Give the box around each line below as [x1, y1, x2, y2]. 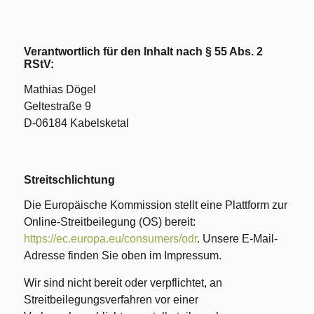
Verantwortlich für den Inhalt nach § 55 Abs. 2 [23, 46, 263, 57]
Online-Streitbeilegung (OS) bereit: [23, 216, 196, 228]
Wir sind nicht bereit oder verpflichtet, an [23, 277, 222, 289]
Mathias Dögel [23, 83, 96, 95]
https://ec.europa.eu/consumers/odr [23, 233, 197, 245]
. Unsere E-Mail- [196, 233, 278, 245]
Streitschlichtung [23, 174, 115, 186]
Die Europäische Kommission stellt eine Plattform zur [23, 199, 287, 211]
